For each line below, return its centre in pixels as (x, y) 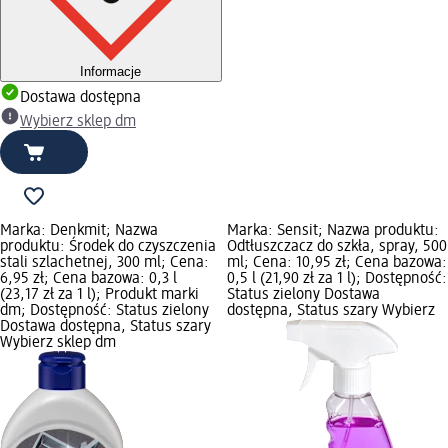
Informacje (111, 71)
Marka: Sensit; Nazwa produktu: (332, 230)
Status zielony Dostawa (303, 294)
